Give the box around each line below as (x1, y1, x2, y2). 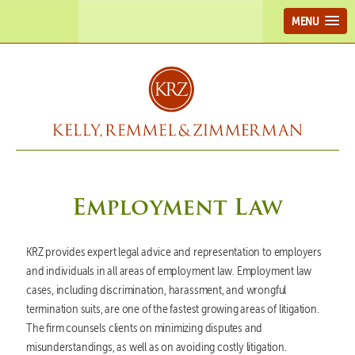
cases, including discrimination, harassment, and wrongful (25, 281, 287, 297)
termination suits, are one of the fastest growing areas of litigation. (25, 300, 319, 316)
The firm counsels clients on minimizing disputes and (25, 319, 263, 335)
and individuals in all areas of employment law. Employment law (25, 262, 312, 278)
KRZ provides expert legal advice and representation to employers (25, 243, 322, 259)
